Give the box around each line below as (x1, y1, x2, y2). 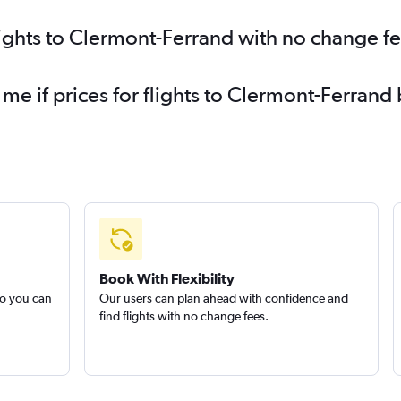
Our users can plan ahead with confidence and (98, 291, 348, 305)
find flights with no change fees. (98, 309, 269, 323)
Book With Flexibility (98, 270, 235, 286)
